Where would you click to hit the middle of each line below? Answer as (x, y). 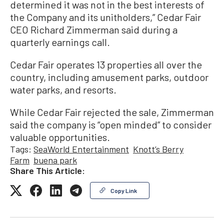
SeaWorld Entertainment (81, 149)
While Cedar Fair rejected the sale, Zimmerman (112, 112)
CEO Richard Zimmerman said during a (94, 29)
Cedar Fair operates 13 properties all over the (106, 64)
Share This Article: (47, 170)
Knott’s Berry (158, 149)
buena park (55, 160)
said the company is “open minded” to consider (111, 124)
